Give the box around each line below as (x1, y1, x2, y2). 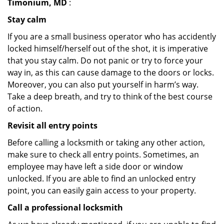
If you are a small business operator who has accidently (7, 31, 216, 42)
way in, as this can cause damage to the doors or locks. (7, 67, 214, 78)
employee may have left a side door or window (7, 161, 182, 172)
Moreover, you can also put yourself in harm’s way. (7, 79, 198, 90)
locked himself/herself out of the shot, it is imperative (7, 43, 208, 54)
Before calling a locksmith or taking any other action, (7, 137, 205, 148)
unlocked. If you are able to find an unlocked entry (7, 173, 195, 184)
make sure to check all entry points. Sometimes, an (7, 149, 199, 160)
